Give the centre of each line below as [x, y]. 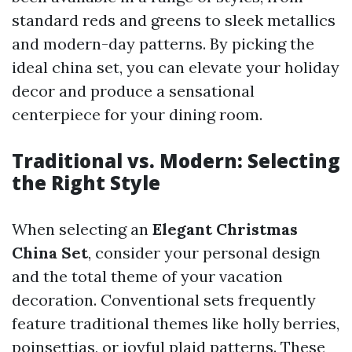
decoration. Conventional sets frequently [164, 300]
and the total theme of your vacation [147, 277]
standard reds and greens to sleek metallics [174, 20]
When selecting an [82, 229]
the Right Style [86, 183]
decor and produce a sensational [133, 91]
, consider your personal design [204, 253]
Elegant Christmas [225, 229]
